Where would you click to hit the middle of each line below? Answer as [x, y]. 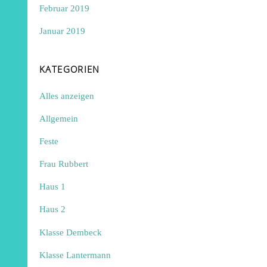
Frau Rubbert [64, 164]
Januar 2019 [63, 30]
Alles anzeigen [67, 95]
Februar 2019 [65, 8]
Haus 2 [53, 209]
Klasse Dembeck [71, 232]
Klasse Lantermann [75, 254]
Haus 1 [53, 187]
